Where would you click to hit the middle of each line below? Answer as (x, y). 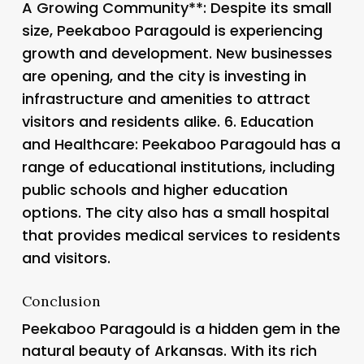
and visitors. (66, 258)
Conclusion (61, 301)
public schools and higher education (154, 189)
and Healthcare (78, 144)
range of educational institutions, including (178, 167)
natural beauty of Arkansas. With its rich (169, 350)
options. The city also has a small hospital (175, 212)
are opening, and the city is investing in (164, 76)
